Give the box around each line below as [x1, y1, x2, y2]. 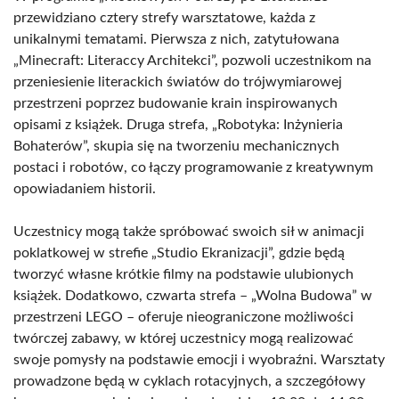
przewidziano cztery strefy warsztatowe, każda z [13, 11, 315, 25]
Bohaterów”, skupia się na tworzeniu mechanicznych [13, 139, 339, 153]
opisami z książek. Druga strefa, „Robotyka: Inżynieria [13, 118, 343, 132]
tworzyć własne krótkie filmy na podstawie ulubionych [13, 267, 354, 281]
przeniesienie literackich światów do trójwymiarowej [13, 75, 342, 89]
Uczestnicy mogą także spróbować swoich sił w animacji [13, 224, 364, 239]
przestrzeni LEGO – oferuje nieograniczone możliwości [13, 310, 354, 324]
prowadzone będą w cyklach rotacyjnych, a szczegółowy [13, 374, 365, 388]
